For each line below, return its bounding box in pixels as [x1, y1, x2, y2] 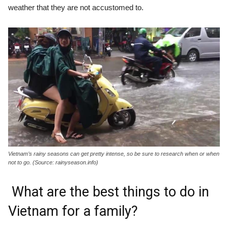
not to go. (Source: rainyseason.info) [8, 159, 98, 165]
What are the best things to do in [12, 183, 209, 200]
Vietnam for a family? [8, 203, 138, 219]
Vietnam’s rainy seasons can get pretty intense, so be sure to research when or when [8, 150, 219, 157]
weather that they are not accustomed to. [8, 3, 144, 12]
